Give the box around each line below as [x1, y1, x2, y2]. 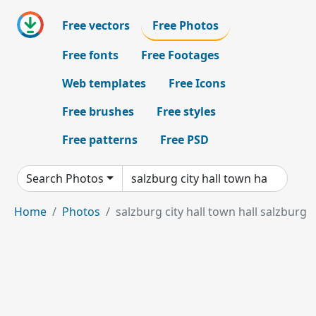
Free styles [157, 104, 216, 119]
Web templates [62, 75, 146, 91]
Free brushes [62, 104, 134, 119]
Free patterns [62, 132, 138, 147]
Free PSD [160, 132, 209, 147]
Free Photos [152, 18, 219, 33]
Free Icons [169, 75, 226, 91]
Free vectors [62, 18, 130, 33]
